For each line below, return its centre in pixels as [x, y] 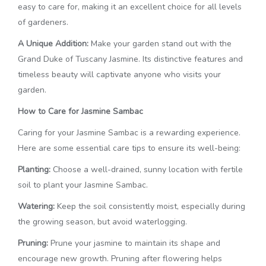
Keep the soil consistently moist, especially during [150, 206]
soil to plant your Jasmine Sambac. [83, 185]
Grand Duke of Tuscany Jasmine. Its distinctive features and [130, 59]
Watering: [36, 206]
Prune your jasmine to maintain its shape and [134, 243]
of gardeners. [43, 22]
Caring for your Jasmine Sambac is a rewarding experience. [129, 133]
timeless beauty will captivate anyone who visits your [119, 75]
